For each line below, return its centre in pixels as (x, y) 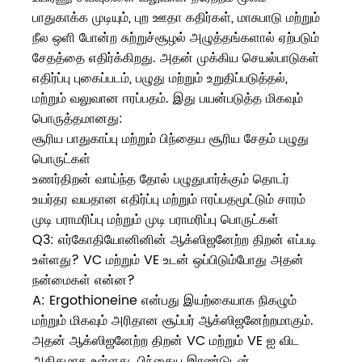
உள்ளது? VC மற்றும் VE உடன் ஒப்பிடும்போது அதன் (168, 261)
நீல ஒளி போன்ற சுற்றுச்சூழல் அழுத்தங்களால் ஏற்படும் (176, 38)
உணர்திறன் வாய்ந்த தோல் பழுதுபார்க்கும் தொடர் (161, 180)
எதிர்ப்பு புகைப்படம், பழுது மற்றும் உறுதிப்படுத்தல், (160, 79)
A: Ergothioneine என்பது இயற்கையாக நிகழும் (164, 301)
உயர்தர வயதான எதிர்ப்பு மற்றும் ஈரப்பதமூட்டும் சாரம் (169, 200)
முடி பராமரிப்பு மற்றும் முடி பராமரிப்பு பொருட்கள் (156, 220)
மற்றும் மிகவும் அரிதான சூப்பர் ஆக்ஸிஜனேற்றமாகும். (173, 321)
